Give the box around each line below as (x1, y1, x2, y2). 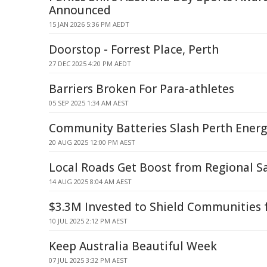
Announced (49, 2, 111, 18)
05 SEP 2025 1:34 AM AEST (49, 98, 129, 107)
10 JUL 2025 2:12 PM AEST (49, 216, 128, 225)
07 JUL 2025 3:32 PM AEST (49, 256, 128, 265)
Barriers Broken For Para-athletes (49, 81, 234, 97)
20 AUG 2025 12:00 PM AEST (49, 138, 135, 147)
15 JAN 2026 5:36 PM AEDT (49, 20, 129, 29)
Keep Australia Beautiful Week (49, 238, 217, 254)
